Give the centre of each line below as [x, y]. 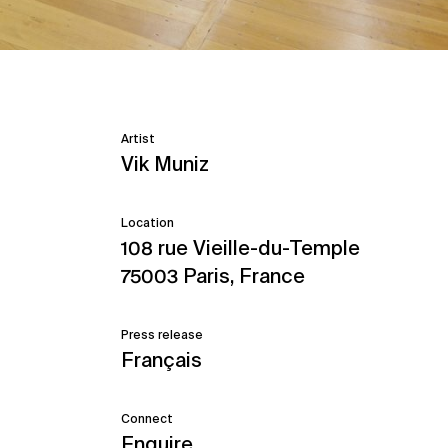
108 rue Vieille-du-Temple [240, 247]
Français [161, 359]
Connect [147, 418]
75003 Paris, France [213, 275]
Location [147, 222]
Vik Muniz [165, 163]
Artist [138, 138]
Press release [162, 334]
